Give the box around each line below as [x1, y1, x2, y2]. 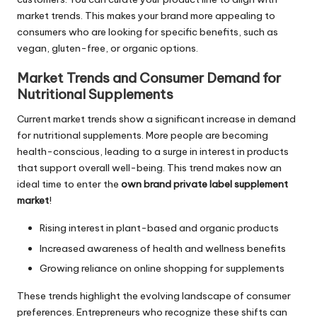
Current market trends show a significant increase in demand [17, 113, 296, 126]
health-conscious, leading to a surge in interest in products [17, 145, 289, 158]
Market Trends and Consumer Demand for [17, 69, 281, 87]
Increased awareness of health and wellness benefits [40, 241, 286, 255]
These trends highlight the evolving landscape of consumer [17, 289, 291, 302]
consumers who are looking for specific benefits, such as [17, 25, 278, 39]
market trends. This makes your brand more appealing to [17, 9, 275, 23]
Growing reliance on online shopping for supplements [40, 261, 284, 275]
